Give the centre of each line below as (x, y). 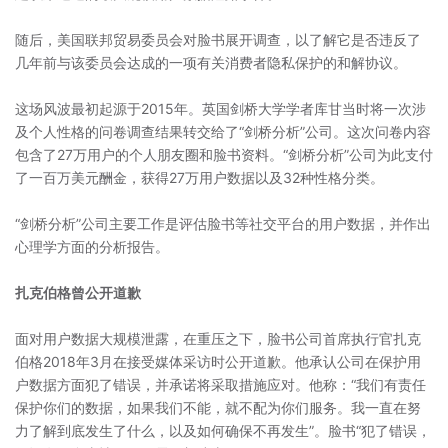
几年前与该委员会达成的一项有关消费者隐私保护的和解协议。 (211, 62)
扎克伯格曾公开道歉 (78, 292)
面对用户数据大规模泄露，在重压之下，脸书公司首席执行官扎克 (218, 338)
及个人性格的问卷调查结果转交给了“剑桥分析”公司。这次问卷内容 (223, 131)
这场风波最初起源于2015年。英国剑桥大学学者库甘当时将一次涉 (220, 108)
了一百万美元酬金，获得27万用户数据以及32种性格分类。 (199, 177)
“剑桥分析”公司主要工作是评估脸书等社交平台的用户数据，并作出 (223, 223)
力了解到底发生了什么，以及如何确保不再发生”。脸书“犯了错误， (223, 430)
